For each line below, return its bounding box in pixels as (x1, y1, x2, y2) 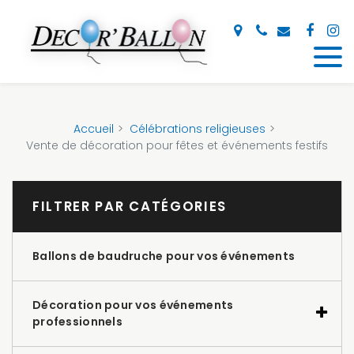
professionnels (32, 313, 122, 330)
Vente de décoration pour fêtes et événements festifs (26, 137, 328, 153)
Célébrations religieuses (129, 120, 265, 137)
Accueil (73, 120, 114, 137)
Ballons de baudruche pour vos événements (32, 247, 296, 264)
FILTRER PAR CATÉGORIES (32, 196, 227, 216)
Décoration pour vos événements (32, 296, 234, 313)
